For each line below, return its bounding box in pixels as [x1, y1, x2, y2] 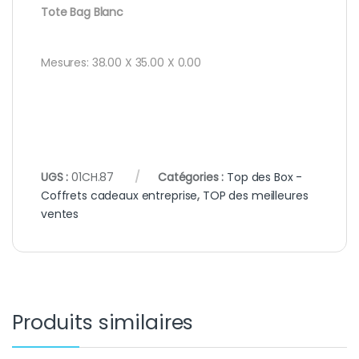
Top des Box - [227, 168, 303, 185]
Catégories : [157, 168, 228, 185]
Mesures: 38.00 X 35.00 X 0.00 [41, 54, 201, 71]
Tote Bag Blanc [41, 3, 124, 20]
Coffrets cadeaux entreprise [41, 187, 198, 204]
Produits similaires [12, 308, 194, 337]
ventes [41, 205, 79, 222]
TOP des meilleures [202, 187, 309, 204]
